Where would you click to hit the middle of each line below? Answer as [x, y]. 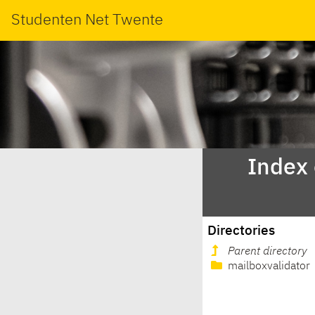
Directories [242, 231]
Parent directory [268, 252]
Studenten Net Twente [87, 20]
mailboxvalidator [268, 267]
